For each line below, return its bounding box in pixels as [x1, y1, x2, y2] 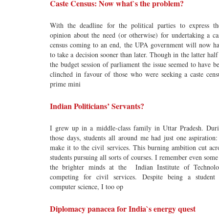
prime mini [50, 79, 81, 88]
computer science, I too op [50, 182, 123, 191]
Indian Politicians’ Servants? [50, 100, 144, 111]
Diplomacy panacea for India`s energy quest [50, 203, 196, 214]
